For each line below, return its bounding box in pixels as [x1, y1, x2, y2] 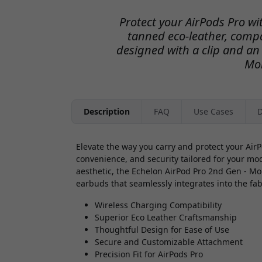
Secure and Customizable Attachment [95, 236, 243, 247]
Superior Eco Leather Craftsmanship [95, 211, 237, 223]
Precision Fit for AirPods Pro [95, 248, 203, 260]
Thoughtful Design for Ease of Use [95, 223, 229, 235]
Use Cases [194, 106, 233, 118]
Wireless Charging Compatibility [95, 199, 222, 211]
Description [84, 106, 130, 118]
